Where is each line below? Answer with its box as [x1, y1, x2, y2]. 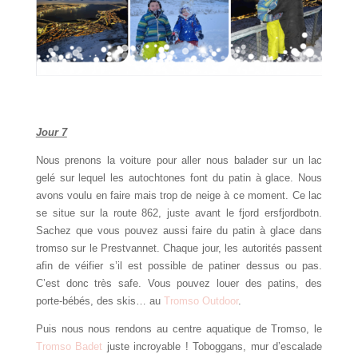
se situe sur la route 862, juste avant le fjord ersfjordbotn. [35, 207, 323, 220]
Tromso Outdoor [163, 295, 238, 308]
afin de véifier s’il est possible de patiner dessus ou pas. [35, 260, 323, 272]
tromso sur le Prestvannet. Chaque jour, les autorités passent [35, 242, 323, 255]
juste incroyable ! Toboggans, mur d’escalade [102, 340, 323, 353]
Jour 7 [35, 126, 67, 139]
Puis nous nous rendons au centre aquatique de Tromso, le [35, 323, 323, 336]
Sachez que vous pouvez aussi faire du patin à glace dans [35, 225, 323, 237]
